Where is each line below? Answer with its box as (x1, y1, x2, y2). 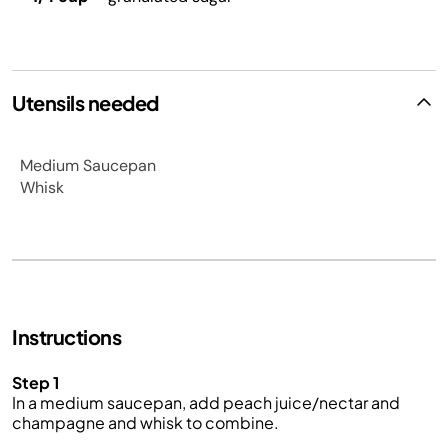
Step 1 (12, 372, 59, 393)
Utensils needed (12, 90, 159, 115)
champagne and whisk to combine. (12, 412, 279, 433)
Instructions (12, 324, 121, 349)
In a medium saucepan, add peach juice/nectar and (12, 392, 400, 413)
